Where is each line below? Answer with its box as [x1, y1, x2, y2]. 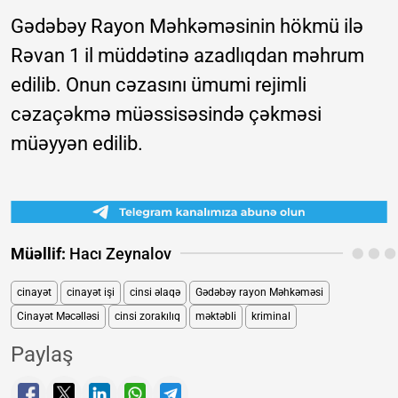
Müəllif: [11, 243, 66, 263]
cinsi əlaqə [130, 285, 180, 298]
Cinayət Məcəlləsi [17, 309, 99, 322]
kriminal [251, 309, 291, 322]
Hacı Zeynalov [66, 243, 171, 263]
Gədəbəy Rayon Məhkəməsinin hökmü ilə [11, 14, 363, 37]
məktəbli [195, 309, 236, 322]
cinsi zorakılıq [115, 309, 180, 322]
